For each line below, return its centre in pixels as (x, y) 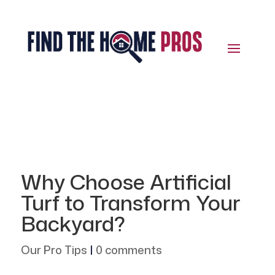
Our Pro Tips (54, 250)
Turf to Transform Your (130, 203)
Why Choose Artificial (126, 182)
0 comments (129, 250)
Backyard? (73, 224)
